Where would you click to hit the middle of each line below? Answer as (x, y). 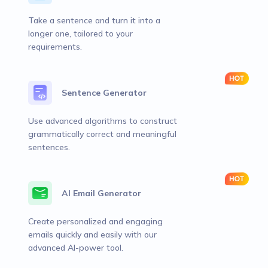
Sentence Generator (104, 93)
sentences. (49, 147)
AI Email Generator (101, 193)
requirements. (55, 47)
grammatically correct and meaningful (102, 134)
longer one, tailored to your (80, 33)
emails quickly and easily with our (92, 234)
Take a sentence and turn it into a (94, 20)
